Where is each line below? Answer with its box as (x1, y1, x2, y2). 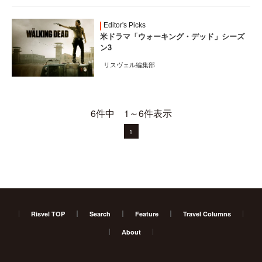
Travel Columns (183, 209, 231, 218)
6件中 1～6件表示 (90, 106, 172, 120)
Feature (135, 209, 158, 218)
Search (89, 209, 111, 218)
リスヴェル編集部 (104, 60, 155, 69)
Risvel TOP (31, 209, 65, 218)
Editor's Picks (104, 21, 146, 29)
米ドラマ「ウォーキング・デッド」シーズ (100, 30, 244, 42)
